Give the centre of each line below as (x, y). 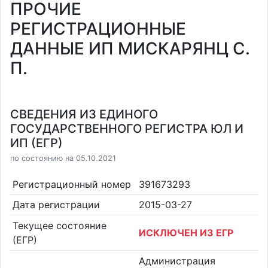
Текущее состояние (59, 225)
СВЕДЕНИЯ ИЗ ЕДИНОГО (84, 114)
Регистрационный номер (71, 184)
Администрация (177, 261)
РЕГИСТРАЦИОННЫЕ (98, 29)
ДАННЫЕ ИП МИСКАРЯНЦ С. (130, 48)
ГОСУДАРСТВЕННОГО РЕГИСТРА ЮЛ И (127, 129)
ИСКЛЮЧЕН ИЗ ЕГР (186, 232)
